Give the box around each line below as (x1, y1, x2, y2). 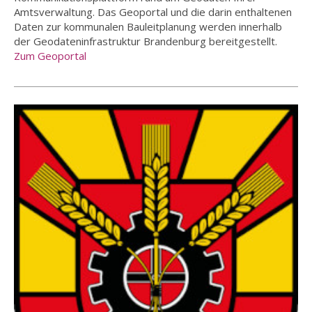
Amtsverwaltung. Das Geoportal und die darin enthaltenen (14, 5, 292, 19)
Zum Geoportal (14, 49, 86, 63)
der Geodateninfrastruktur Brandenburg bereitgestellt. (14, 34, 277, 49)
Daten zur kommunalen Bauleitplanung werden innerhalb (14, 19, 282, 34)
